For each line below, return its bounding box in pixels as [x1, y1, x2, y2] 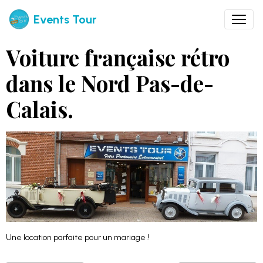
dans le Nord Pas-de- [6, 69, 214, 97]
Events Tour [33, 12, 97, 26]
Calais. [6, 95, 73, 123]
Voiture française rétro [6, 43, 230, 72]
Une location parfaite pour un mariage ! [6, 232, 149, 243]
